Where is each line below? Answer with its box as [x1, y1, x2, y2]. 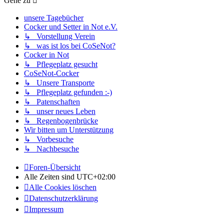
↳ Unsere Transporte [24, 78, 94, 87]
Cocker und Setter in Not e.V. [24, 22, 117, 31]
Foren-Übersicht [29, 162, 80, 171]
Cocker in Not [24, 50, 69, 59]
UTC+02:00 [76, 172, 115, 181]
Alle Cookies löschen [29, 182, 96, 191]
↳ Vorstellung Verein [24, 31, 95, 40]
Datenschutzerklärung [29, 193, 98, 202]
